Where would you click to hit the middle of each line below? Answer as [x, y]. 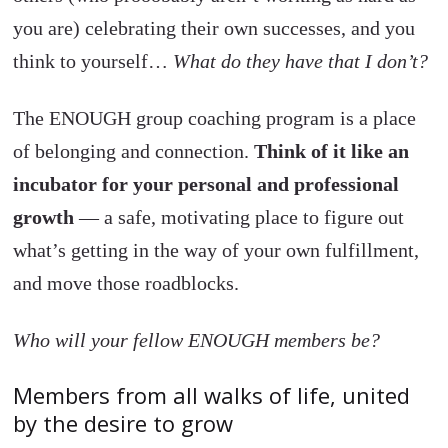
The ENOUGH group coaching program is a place [215, 117]
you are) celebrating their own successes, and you [214, 27]
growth [44, 216]
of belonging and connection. [134, 150]
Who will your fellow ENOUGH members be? [197, 339]
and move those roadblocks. [126, 282]
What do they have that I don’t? [301, 60]
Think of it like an [332, 150]
